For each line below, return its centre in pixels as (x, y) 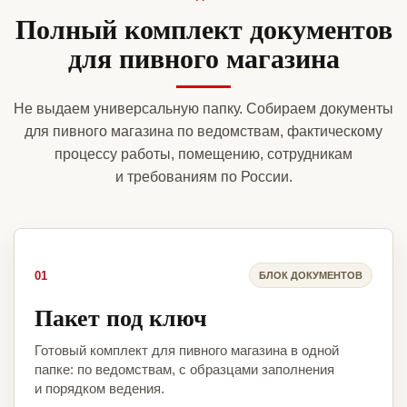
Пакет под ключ (121, 318)
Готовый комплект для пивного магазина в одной (187, 351)
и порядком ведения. (99, 389)
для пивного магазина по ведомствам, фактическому (203, 132)
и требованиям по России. (203, 177)
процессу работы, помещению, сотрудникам (203, 154)
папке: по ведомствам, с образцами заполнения (184, 370)
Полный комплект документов (203, 29)
